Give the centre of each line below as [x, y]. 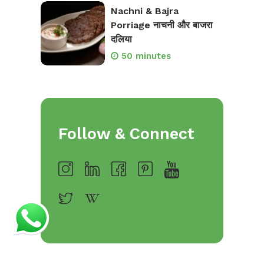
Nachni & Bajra [144, 11]
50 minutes [146, 56]
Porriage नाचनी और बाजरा [161, 25]
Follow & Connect [126, 133]
